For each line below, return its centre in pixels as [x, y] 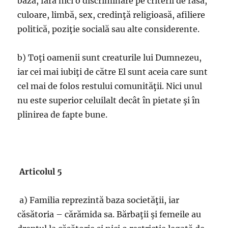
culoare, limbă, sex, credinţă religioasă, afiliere [111, 15]
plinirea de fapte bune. [63, 115]
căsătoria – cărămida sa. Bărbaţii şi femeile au [109, 214]
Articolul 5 [41, 172]
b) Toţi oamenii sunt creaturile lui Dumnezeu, [110, 58]
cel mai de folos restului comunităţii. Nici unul [110, 86]
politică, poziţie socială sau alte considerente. [109, 29]
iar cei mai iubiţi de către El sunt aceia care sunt [113, 72]
